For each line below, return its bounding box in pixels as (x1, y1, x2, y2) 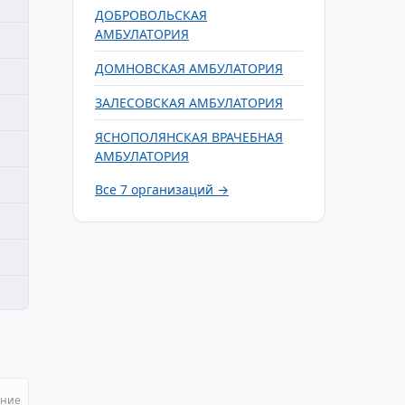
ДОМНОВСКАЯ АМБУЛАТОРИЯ (95, 60, 283, 77)
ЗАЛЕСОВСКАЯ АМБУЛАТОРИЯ (95, 94, 283, 111)
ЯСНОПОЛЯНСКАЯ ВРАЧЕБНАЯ (95, 128, 283, 146)
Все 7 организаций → (95, 181, 229, 198)
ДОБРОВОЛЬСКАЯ (95, 6, 207, 24)
